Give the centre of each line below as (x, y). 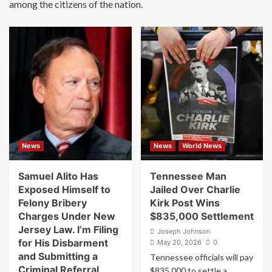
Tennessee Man (188, 176)
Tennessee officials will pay (201, 257)
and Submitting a (58, 256)
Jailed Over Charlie (195, 189)
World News (202, 146)
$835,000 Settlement (202, 216)
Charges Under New (67, 216)
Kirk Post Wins (185, 203)
